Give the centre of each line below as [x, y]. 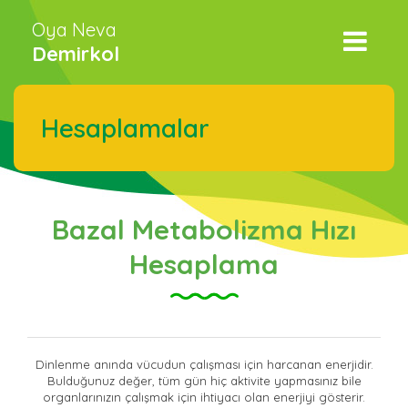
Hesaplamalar [125, 128]
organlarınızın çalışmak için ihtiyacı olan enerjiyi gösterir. [204, 397]
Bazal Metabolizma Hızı [204, 229]
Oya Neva [74, 30]
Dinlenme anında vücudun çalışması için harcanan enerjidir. [204, 364]
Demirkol [76, 54]
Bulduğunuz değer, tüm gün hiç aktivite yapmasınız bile [204, 381]
